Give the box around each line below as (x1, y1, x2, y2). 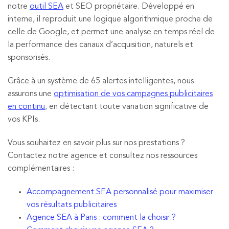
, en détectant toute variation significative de (45, 102, 209, 111)
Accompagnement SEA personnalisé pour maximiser (26, 188, 213, 196)
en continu (8, 102, 45, 111)
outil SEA (30, 3, 63, 11)
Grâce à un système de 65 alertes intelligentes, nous (8, 77, 194, 85)
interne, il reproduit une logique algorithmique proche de (8, 15, 213, 24)
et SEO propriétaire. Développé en (63, 3, 194, 11)
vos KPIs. (8, 115, 40, 124)
